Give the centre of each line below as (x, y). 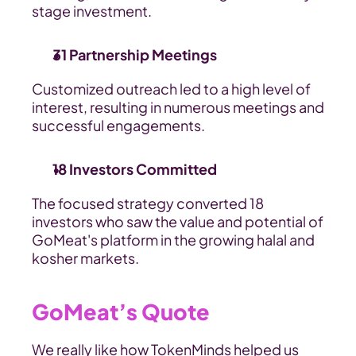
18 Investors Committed (135, 169)
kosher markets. (85, 258)
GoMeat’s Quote (121, 311)
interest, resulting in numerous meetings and (178, 107)
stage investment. (92, 11)
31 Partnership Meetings (135, 54)
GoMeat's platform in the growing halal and (173, 240)
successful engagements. (118, 125)
